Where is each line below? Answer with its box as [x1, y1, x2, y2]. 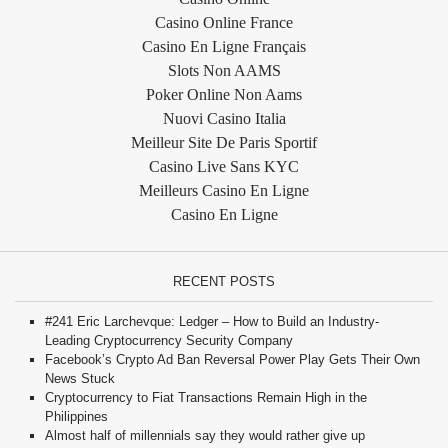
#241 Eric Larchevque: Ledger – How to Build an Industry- [45, 313, 379, 329]
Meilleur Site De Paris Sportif [131, 133, 317, 151]
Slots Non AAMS [167, 61, 281, 79]
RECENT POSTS [173, 273, 275, 289]
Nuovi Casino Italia [162, 109, 286, 127]
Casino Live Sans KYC [149, 157, 299, 175]
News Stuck [45, 370, 115, 386]
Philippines [45, 408, 108, 424]
